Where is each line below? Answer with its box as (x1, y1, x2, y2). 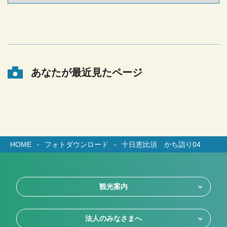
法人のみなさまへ (85, 214, 142, 223)
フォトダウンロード (45, 140, 108, 149)
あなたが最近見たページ (31, 67, 143, 79)
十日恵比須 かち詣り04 (122, 140, 201, 149)
